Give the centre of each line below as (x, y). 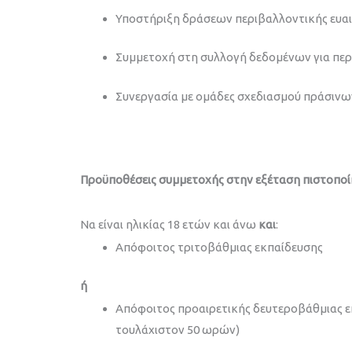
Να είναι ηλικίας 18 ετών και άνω (169, 225)
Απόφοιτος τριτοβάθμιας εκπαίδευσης (220, 247)
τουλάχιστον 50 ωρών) (179, 329)
